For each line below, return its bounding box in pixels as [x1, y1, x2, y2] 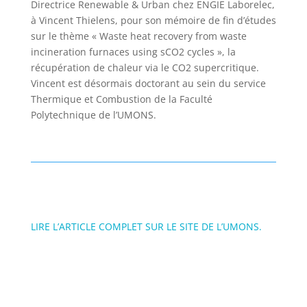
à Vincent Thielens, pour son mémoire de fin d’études [30, 13, 276, 27]
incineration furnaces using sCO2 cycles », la [30, 45, 236, 58]
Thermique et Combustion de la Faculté [30, 92, 212, 106]
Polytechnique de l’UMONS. [30, 108, 156, 121]
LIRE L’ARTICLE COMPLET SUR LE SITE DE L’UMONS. [30, 219, 262, 233]
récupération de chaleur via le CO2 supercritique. [30, 60, 259, 74]
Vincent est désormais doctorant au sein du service [30, 76, 266, 90]
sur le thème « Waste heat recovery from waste [30, 29, 247, 42]
